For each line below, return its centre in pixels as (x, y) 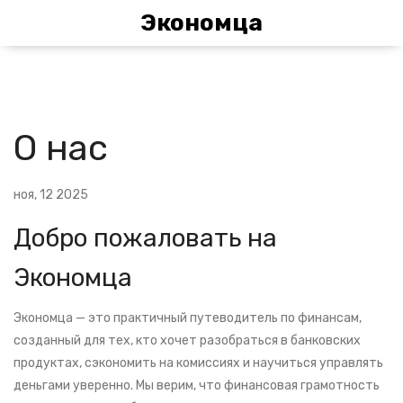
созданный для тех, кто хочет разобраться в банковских (187, 340)
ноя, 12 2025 (51, 195)
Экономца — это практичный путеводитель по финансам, (188, 318)
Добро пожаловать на (145, 238)
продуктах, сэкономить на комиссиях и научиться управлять (198, 363)
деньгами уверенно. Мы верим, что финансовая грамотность (197, 385)
